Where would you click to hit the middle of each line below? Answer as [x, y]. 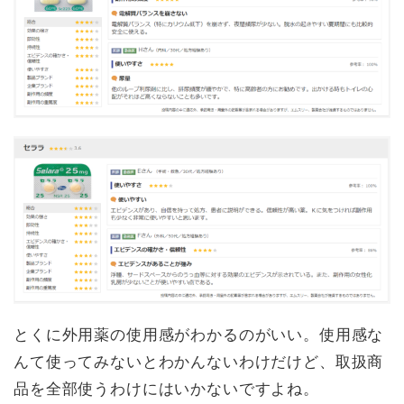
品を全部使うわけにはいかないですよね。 [166, 390]
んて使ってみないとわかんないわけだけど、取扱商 [199, 363]
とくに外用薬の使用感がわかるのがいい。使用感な [199, 335]
